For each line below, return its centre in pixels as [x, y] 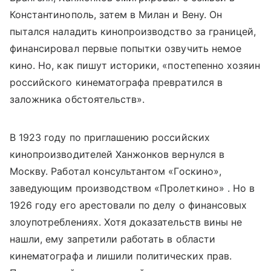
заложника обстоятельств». [77, 100]
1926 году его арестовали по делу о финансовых [129, 205]
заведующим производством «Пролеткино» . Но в [132, 188]
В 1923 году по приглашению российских [110, 138]
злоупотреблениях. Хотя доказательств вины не [126, 222]
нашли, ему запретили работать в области [113, 239]
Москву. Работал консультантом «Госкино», [116, 171]
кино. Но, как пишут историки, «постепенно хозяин [135, 66]
